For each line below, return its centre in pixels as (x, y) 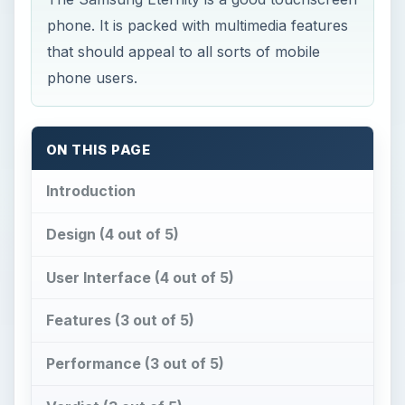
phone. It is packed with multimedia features (198, 25)
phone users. (93, 78)
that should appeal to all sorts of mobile (184, 52)
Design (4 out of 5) (112, 234)
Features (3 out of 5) (120, 320)
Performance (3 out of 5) (135, 364)
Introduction (90, 190)
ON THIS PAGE (99, 151)
